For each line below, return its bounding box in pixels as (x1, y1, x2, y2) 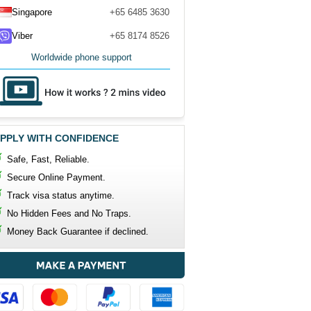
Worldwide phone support (31, 52, 132, 62)
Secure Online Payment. (7, 172, 106, 183)
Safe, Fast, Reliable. (7, 154, 90, 165)
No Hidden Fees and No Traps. (7, 208, 131, 219)
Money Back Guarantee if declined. (7, 226, 149, 237)
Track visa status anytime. (7, 190, 115, 201)
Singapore (12, 7, 52, 17)
